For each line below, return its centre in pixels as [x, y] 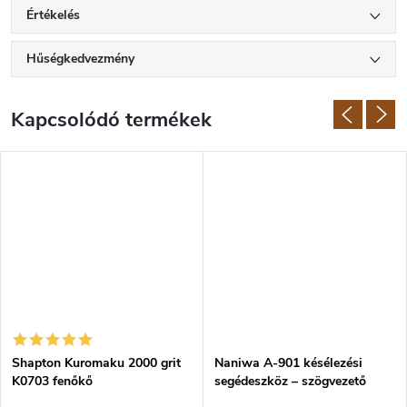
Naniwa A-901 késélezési [288, 362]
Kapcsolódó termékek [111, 120]
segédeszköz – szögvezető [290, 381]
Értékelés [53, 15]
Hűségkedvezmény [80, 59]
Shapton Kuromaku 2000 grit [96, 362]
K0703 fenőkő [52, 381]
